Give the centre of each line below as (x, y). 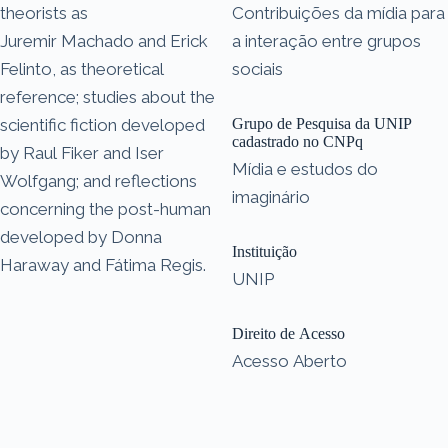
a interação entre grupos (326, 40)
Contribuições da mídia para (338, 12)
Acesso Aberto (289, 360)
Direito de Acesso (288, 333)
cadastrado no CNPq (297, 141)
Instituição (264, 251)
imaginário (271, 196)
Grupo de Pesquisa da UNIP (322, 123)
